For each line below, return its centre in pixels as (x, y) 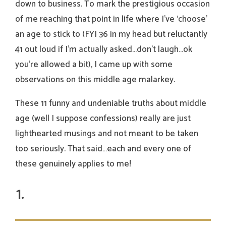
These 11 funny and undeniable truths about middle (111, 104)
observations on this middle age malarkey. (96, 80)
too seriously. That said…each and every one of (103, 149)
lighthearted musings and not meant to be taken (107, 134)
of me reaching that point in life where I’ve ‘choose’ (111, 19)
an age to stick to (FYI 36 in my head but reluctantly (111, 35)
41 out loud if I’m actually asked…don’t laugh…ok (104, 50)
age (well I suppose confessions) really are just (103, 119)
